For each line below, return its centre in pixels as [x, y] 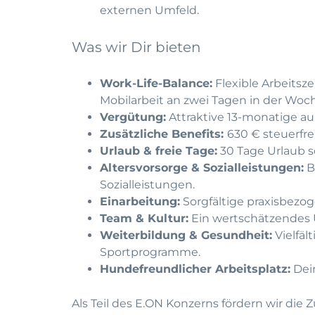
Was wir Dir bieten [136, 47]
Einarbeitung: [140, 201]
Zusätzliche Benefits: [163, 134]
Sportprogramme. [150, 252]
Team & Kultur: [144, 218]
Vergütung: [133, 117]
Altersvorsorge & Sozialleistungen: [202, 168]
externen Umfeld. [149, 10]
